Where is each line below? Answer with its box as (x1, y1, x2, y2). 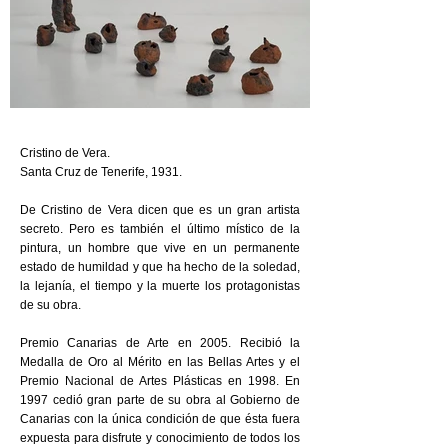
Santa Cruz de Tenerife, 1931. (20, 165, 182, 179)
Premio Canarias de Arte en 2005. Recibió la (20, 336, 300, 350)
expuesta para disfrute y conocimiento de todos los (20, 431, 300, 445)
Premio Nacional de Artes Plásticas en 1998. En (20, 374, 300, 388)
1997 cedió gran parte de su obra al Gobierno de (20, 393, 300, 407)
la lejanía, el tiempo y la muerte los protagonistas (20, 279, 300, 293)
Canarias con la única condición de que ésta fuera (20, 412, 300, 426)
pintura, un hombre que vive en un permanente (20, 241, 300, 255)
